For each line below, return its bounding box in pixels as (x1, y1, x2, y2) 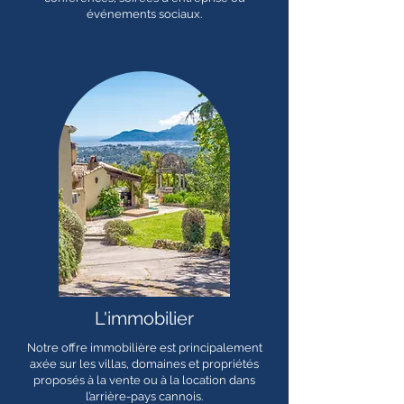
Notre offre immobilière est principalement (26, 341, 262, 354)
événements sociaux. (87, 7, 202, 21)
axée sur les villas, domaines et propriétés (30, 357, 259, 371)
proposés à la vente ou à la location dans (33, 373, 255, 387)
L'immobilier (95, 308, 194, 329)
